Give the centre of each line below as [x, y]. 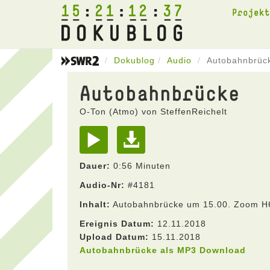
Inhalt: [95, 204]
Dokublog [134, 60]
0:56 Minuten [140, 166]
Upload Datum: [114, 237]
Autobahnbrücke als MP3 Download [163, 250]
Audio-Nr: [102, 185]
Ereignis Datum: [117, 224]
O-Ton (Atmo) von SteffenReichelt [153, 111]
